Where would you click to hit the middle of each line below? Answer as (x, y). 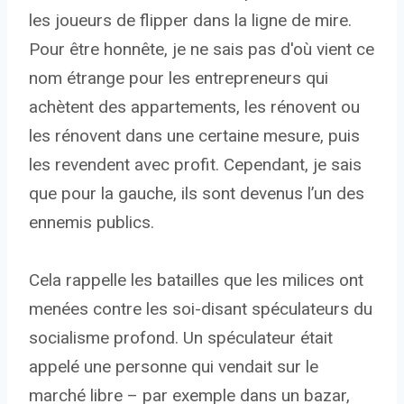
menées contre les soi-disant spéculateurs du (201, 309)
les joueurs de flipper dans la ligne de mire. (190, 21)
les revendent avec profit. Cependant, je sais (195, 165)
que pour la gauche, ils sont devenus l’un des (197, 194)
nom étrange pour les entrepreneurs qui (179, 78)
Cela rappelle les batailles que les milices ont (196, 280)
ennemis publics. (92, 223)
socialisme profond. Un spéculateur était (181, 338)
